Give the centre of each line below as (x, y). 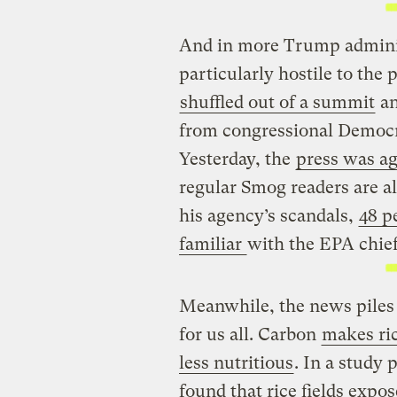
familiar (212, 244)
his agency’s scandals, (268, 216)
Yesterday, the (237, 159)
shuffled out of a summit (277, 102)
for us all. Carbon (249, 335)
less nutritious (236, 363)
